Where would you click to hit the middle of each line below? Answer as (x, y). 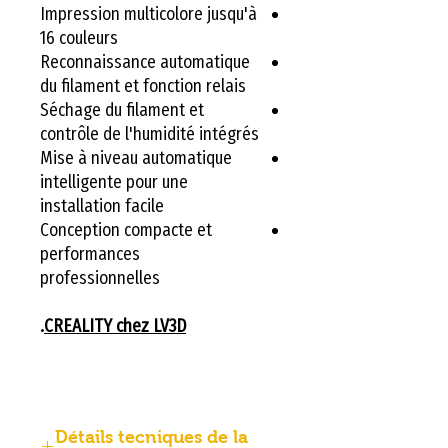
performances (90, 253)
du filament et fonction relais (143, 85)
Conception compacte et (126, 229)
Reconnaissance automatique (145, 61)
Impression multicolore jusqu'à (148, 13)
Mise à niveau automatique (136, 157)
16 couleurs (79, 37)
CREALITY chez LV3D (115, 325)
